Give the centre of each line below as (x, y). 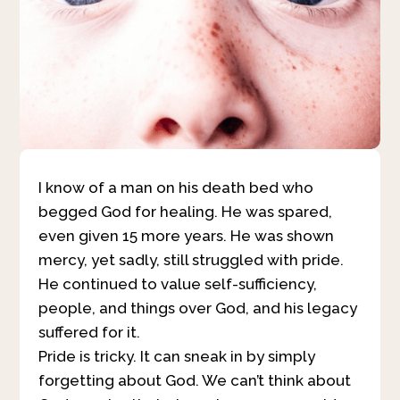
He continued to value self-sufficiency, (177, 283)
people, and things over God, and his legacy (197, 308)
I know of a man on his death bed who (175, 187)
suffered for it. (89, 332)
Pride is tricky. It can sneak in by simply (176, 356)
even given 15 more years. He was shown (186, 235)
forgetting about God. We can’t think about (194, 380)
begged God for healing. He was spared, (185, 211)
